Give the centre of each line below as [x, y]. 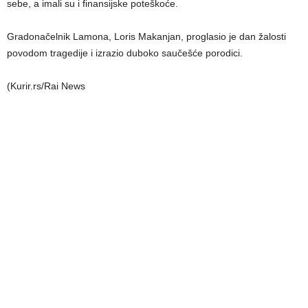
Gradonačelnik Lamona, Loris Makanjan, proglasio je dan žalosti [146, 36]
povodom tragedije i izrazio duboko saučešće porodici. [125, 53]
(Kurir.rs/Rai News [46, 86]
